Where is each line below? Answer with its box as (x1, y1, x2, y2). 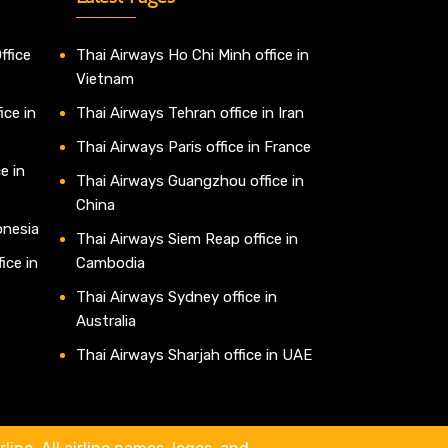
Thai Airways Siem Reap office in (76, 230, 298, 249)
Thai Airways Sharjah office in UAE (76, 346, 312, 365)
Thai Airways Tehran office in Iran (76, 104, 304, 123)
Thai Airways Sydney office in (76, 288, 277, 307)
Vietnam (76, 70, 134, 89)
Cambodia (76, 254, 145, 273)
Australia (76, 312, 136, 331)
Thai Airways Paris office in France (76, 138, 311, 157)
